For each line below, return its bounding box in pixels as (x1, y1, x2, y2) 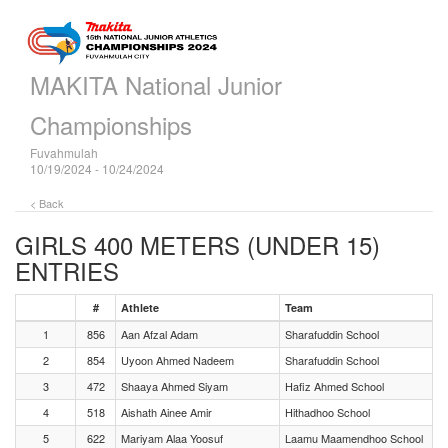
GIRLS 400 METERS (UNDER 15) (15, 227, 380, 262)
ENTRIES (15, 253, 119, 288)
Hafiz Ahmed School (285, 378, 384, 394)
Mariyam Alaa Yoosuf (121, 430, 223, 446)
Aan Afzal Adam (121, 326, 198, 342)
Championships (30, 107, 192, 142)
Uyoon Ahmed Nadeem (121, 352, 234, 368)
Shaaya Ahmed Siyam (121, 378, 228, 394)
